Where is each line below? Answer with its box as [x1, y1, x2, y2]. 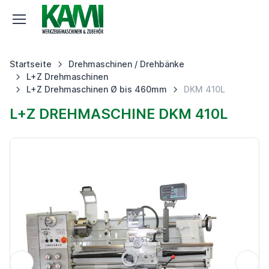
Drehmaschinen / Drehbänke [68, 59, 184, 69]
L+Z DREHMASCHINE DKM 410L [10, 105, 228, 122]
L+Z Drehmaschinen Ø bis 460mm [26, 84, 167, 94]
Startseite [10, 59, 52, 69]
